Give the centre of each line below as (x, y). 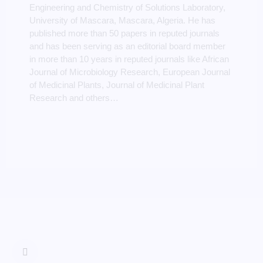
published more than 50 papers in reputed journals (124, 33)
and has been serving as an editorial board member (127, 46)
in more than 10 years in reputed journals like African (129, 59)
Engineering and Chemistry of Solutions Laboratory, (127, 8)
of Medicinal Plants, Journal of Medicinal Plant (117, 85)
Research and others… (74, 98)
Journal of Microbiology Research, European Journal (130, 72)
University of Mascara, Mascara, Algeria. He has (122, 21)
